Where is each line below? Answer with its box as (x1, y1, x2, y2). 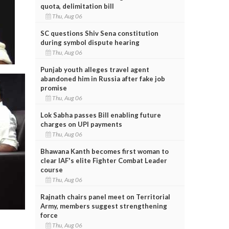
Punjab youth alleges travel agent (40, 65, 149, 74)
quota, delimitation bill (40, 2, 114, 10)
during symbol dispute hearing (40, 38, 140, 47)
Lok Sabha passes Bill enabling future (40, 110, 161, 119)
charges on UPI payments (40, 120, 122, 128)
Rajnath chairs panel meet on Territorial (40, 192, 170, 201)
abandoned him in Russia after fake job (40, 74, 165, 83)
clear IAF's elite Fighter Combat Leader (40, 156, 167, 165)
